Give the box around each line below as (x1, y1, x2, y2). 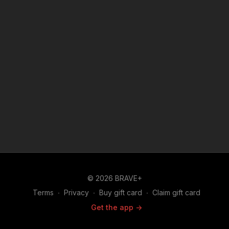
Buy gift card (99, 188, 142, 197)
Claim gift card (152, 188, 200, 197)
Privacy (64, 188, 89, 197)
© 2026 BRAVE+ (87, 174, 142, 182)
